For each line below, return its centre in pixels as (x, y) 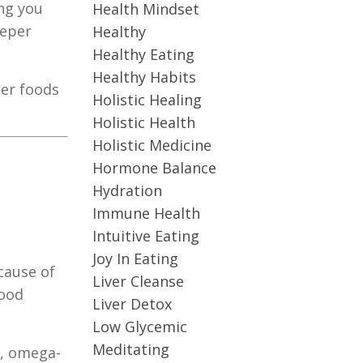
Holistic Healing (147, 100)
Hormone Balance (154, 168)
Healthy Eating (143, 54)
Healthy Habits (144, 77)
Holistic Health (143, 122)
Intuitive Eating (145, 236)
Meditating (130, 349)
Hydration (127, 190)
